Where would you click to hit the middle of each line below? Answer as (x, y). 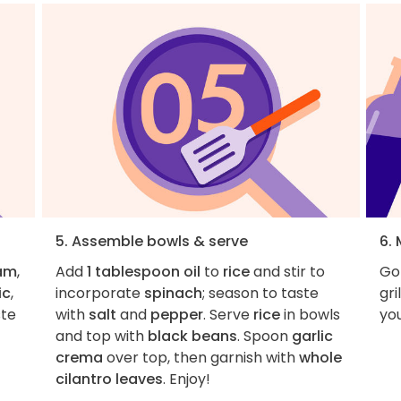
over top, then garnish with (200, 357)
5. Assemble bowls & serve (151, 241)
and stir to (287, 271)
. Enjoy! (186, 379)
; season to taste (260, 293)
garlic (312, 336)
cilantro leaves (109, 379)
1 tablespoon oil (143, 271)
